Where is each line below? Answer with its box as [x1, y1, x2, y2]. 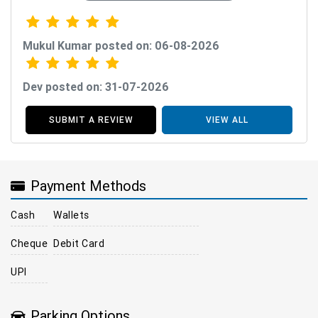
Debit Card [53, 236, 104, 250]
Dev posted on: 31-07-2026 [23, 79, 169, 94]
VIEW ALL [206, 114, 248, 125]
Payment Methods [31, 177, 146, 195]
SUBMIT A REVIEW [48, 114, 133, 125]
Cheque [11, 236, 48, 250]
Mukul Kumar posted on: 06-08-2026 [23, 38, 219, 53]
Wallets [53, 208, 89, 221]
